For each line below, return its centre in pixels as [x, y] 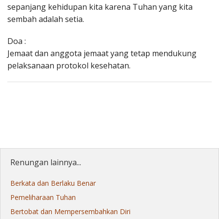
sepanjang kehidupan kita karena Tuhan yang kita [100, 7]
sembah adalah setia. [46, 19]
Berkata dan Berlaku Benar [53, 183]
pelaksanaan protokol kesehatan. [69, 66]
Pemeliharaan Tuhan [43, 197]
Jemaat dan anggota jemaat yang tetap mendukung [102, 54]
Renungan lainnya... [46, 163]
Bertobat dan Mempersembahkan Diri [70, 212]
